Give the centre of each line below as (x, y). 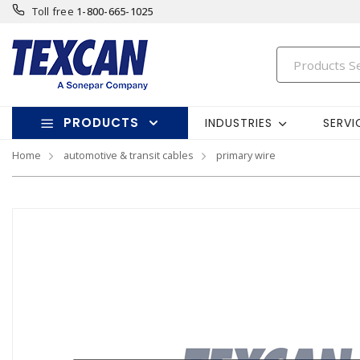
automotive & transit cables (129, 155)
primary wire (246, 155)
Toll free (53, 11)
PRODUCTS (101, 123)
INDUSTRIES (238, 123)
